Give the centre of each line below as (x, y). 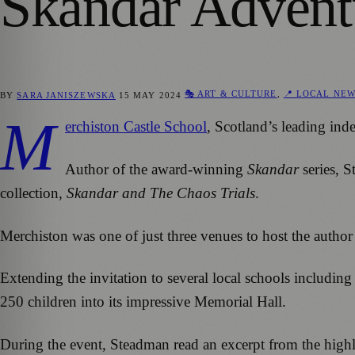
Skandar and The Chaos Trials (161, 193)
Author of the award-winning (156, 169)
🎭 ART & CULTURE (231, 94)
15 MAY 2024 (150, 95)
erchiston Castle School (136, 127)
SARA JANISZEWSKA (66, 95)
